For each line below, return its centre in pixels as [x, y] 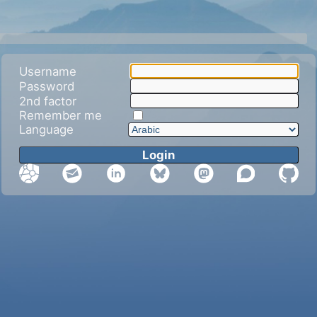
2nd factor [47, 101]
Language [46, 130]
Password [46, 86]
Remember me [60, 116]
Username [47, 71]
